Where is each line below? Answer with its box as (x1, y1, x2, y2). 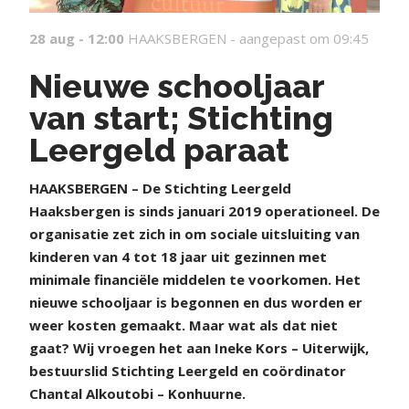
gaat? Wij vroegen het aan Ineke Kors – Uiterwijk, (29, 339, 369, 357)
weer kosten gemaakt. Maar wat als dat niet (29, 316, 338, 334)
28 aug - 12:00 (29, 29, 124, 47)
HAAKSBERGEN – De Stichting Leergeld (29, 179, 291, 197)
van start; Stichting (29, 99, 333, 137)
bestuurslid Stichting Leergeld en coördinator (29, 362, 346, 380)
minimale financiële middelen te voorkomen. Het (29, 270, 361, 288)
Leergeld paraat (29, 131, 289, 169)
